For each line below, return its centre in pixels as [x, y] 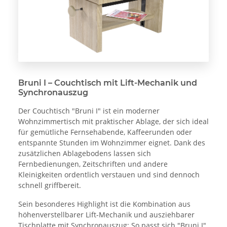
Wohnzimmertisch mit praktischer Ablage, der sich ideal [113, 121]
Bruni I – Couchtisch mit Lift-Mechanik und [108, 83]
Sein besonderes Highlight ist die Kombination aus [104, 204]
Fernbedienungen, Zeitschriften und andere [93, 164]
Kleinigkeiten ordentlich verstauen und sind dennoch [109, 174]
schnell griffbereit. [50, 185]
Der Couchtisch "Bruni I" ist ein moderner [89, 110]
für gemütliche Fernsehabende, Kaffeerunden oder [105, 132]
